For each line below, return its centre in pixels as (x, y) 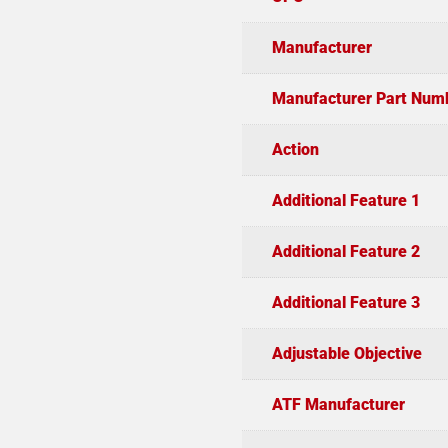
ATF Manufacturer (338, 404)
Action (295, 149)
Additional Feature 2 (345, 251)
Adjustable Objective (346, 353)
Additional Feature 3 (345, 302)
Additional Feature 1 (345, 200)
